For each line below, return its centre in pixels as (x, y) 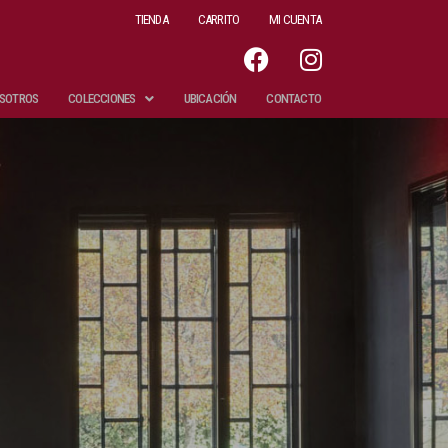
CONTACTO (293, 98)
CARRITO (218, 19)
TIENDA (151, 19)
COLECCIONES (102, 98)
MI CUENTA (295, 19)
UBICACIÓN (210, 98)
